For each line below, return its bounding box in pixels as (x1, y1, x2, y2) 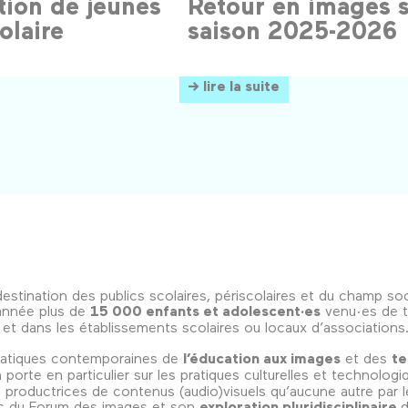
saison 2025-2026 (188, 15, 397, 46)
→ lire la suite (188, 76, 280, 95)
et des (341, 349, 392, 367)
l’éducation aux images (183, 349, 341, 368)
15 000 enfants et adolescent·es (90, 301, 321, 321)
